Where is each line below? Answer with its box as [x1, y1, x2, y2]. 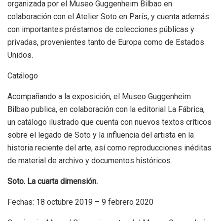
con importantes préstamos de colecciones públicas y [7, 24, 194, 34]
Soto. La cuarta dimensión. [7, 176, 98, 186]
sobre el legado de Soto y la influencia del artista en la [7, 130, 194, 140]
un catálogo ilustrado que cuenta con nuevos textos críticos [7, 117, 212, 127]
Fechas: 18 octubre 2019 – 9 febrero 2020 [7, 197, 153, 207]
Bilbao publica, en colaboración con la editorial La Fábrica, [7, 104, 205, 114]
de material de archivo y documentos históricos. [7, 155, 172, 165]
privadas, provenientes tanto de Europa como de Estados [7, 37, 204, 47]
